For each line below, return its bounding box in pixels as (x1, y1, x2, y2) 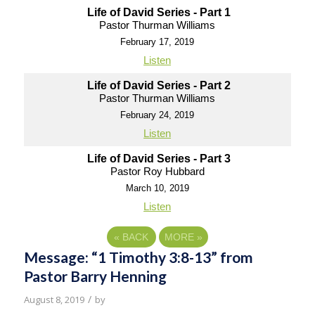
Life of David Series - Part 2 (87, 79, 231, 91)
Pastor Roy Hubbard (110, 165, 205, 177)
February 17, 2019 (120, 37, 195, 47)
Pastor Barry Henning (23, 267, 167, 285)
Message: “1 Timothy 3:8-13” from (23, 248, 253, 266)
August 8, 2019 (23, 293, 84, 306)
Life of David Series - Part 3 (87, 153, 231, 165)
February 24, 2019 (120, 110, 195, 120)
